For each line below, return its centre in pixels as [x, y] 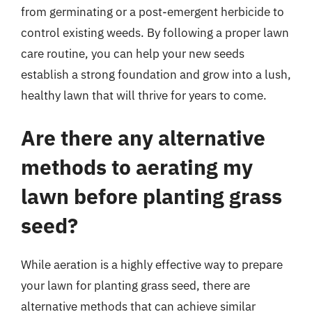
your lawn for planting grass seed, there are [135, 286]
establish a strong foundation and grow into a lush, [156, 74]
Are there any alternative [143, 138]
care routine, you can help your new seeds [133, 53]
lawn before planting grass [151, 196]
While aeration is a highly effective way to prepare [152, 265]
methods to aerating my [137, 167]
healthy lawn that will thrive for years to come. [144, 95]
